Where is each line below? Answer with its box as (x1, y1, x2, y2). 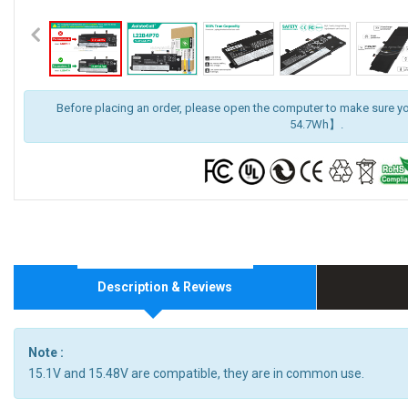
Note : (28, 345, 64, 361)
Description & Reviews (97, 280, 232, 295)
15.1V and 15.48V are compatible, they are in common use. (28, 366, 364, 382)
